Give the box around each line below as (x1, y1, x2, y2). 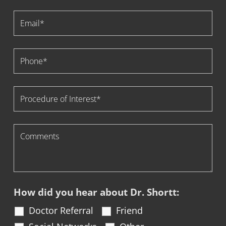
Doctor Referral (29, 204, 94, 217)
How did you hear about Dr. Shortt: (14, 186, 180, 199)
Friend (116, 204, 143, 217)
